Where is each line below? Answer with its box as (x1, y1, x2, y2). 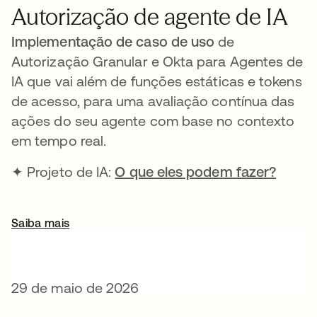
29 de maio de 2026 (11, 279, 139, 296)
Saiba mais (11, 217, 70, 229)
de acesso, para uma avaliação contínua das (11, 93, 295, 109)
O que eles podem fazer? (115, 163, 277, 180)
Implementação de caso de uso (11, 33, 215, 50)
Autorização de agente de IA (11, 3, 288, 30)
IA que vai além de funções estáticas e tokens (11, 73, 302, 89)
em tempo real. (11, 132, 107, 149)
